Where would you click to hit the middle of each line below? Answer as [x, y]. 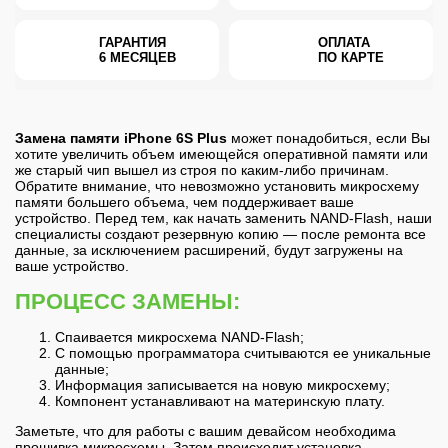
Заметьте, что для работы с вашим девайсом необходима [205, 431]
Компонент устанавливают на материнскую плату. [220, 400]
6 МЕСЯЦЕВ [137, 58]
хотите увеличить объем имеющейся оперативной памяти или [221, 154]
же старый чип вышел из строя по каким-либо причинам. [202, 170]
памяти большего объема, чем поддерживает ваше [184, 202]
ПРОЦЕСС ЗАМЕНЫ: [127, 301]
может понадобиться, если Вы [328, 138]
